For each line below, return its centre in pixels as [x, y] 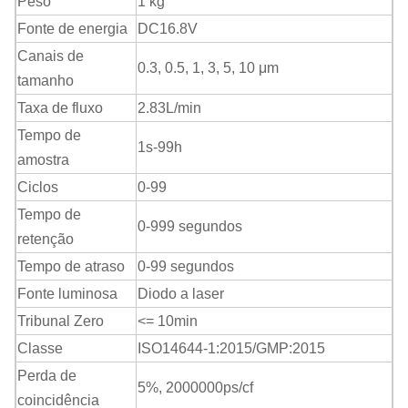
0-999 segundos [190, 227]
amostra [43, 160]
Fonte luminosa [67, 294]
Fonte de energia [72, 29]
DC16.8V [168, 29]
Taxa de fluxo [60, 108]
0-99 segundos [186, 267]
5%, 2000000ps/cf [195, 388]
